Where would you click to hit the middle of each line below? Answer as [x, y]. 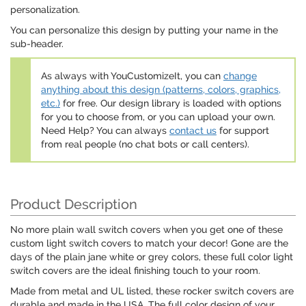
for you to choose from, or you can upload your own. [158, 117]
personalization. [45, 10]
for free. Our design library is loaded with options [171, 103]
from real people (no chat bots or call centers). [145, 144]
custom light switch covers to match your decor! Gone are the [149, 244]
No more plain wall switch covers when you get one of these [147, 230]
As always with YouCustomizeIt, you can [132, 76]
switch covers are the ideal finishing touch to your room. [135, 271]
